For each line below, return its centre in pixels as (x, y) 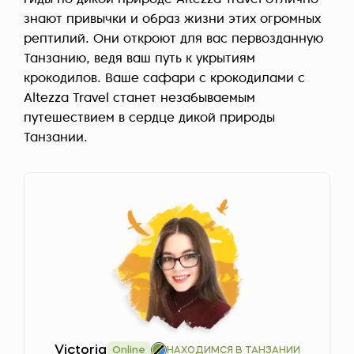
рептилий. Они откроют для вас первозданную (173, 40)
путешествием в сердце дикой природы (149, 119)
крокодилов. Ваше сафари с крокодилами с (164, 79)
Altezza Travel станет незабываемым (139, 99)
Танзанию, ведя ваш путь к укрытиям (139, 59)
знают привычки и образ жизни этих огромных (172, 20)
